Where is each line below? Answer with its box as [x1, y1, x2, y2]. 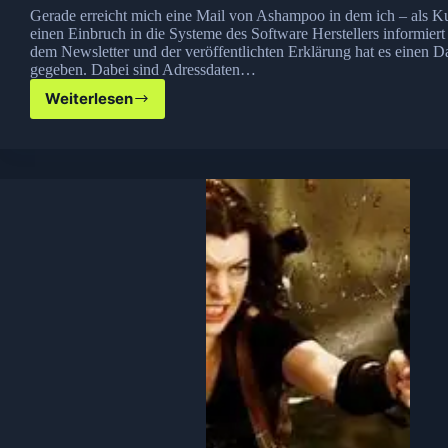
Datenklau [96, 97, 171, 117]
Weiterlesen [45, 89, 133, 109]
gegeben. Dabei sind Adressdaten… [30, 60, 256, 78]
